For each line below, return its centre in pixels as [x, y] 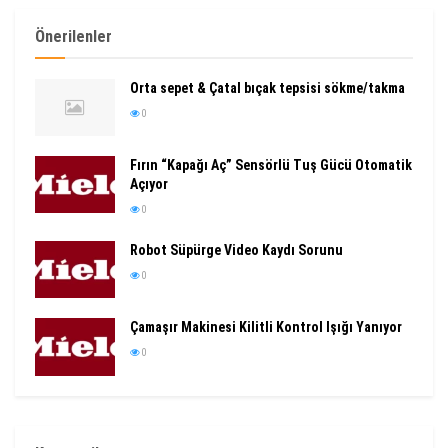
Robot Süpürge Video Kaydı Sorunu [236, 250]
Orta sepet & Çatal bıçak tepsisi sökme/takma [267, 88]
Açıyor [149, 184]
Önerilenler [73, 36]
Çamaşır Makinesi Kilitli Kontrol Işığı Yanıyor [266, 327]
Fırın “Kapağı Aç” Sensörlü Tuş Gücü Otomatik [271, 165]
